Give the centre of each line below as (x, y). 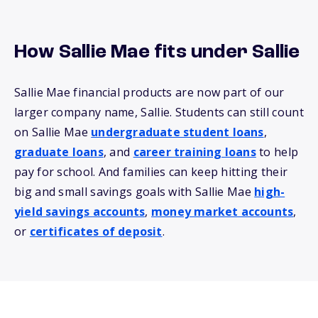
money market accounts (223, 211)
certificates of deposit (96, 231)
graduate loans (59, 152)
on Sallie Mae (53, 132)
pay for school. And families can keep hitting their (151, 171)
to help (277, 152)
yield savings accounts (80, 211)
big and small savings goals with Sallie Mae (135, 191)
